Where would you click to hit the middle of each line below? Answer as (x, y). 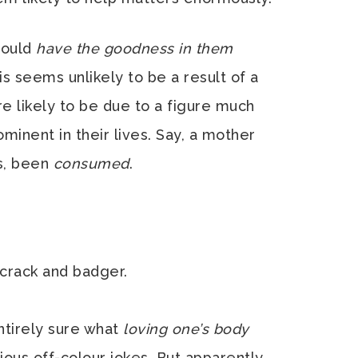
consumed (91, 163)
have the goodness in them (135, 48)
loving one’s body (186, 329)
